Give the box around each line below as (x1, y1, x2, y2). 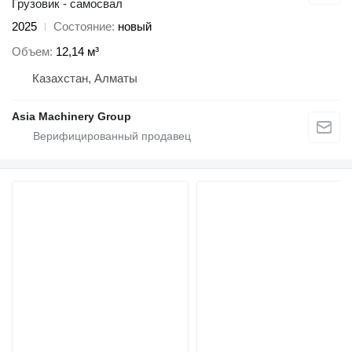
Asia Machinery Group (12, 110, 131, 123)
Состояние (53, 19, 112, 33)
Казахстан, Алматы (32, 71, 137, 86)
